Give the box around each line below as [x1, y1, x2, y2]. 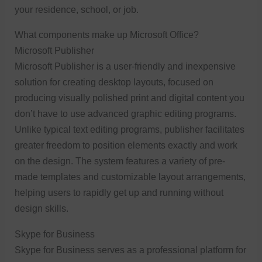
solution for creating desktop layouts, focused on [15, 77, 214, 88]
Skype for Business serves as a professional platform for [15, 244, 247, 255]
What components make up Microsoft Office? [15, 29, 199, 40]
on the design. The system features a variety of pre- [15, 156, 226, 167]
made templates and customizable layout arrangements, [15, 171, 246, 182]
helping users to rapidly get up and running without [15, 187, 224, 198]
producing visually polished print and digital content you [15, 92, 245, 104]
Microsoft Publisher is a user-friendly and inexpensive [15, 61, 236, 72]
